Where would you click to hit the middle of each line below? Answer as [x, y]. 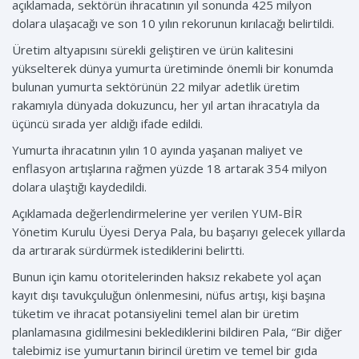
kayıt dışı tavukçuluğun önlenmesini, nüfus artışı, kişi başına [169, 295]
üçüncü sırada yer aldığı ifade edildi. [107, 124]
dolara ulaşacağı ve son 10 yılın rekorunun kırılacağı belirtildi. [173, 24]
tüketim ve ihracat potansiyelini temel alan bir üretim [155, 314]
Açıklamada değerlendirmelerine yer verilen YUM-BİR [157, 214]
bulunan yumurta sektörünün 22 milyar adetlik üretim [156, 87]
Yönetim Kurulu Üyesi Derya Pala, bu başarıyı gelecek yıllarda [179, 232]
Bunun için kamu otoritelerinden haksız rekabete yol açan [167, 277]
